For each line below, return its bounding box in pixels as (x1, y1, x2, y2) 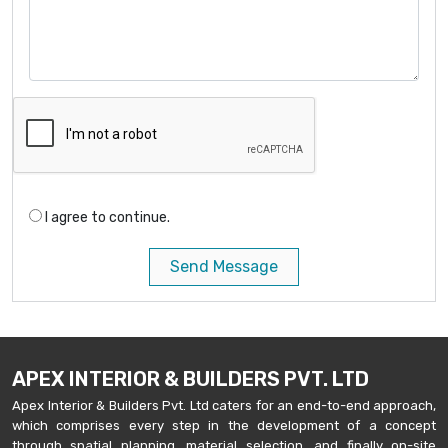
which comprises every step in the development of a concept (12, 417, 436, 433)
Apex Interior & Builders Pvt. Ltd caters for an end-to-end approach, (12, 397, 436, 413)
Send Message (170, 256, 278, 276)
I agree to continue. (45, 208, 170, 226)
